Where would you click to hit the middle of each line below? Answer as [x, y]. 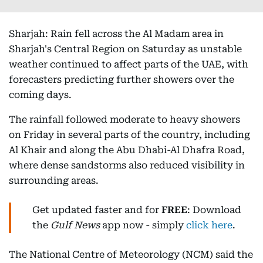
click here [209, 225]
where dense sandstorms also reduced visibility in [127, 165]
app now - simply [143, 225]
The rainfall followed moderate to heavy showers [124, 119]
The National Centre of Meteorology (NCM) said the [131, 254]
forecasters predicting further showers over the [122, 80]
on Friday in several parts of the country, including [129, 135]
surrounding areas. [54, 181]
